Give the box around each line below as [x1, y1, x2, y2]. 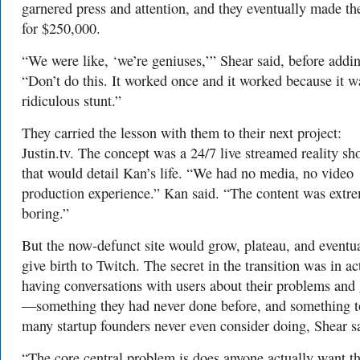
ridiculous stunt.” [22, 91, 121, 111]
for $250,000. [22, 18, 100, 39]
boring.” [22, 203, 69, 223]
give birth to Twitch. [22, 256, 140, 276]
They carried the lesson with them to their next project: [22, 123, 342, 143]
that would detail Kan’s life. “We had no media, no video [22, 163, 354, 183]
